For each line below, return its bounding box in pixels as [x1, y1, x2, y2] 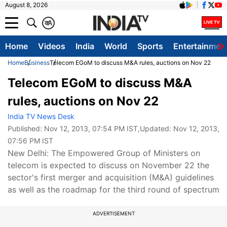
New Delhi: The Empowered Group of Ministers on [8, 148, 200, 158]
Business [24, 59, 50, 66]
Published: [8, 124, 44, 133]
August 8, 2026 [5, 1, 48, 9]
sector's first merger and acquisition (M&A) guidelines [8, 172, 214, 182]
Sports [137, 41, 163, 51]
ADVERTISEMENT [92, 210, 135, 216]
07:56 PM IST [8, 136, 53, 145]
